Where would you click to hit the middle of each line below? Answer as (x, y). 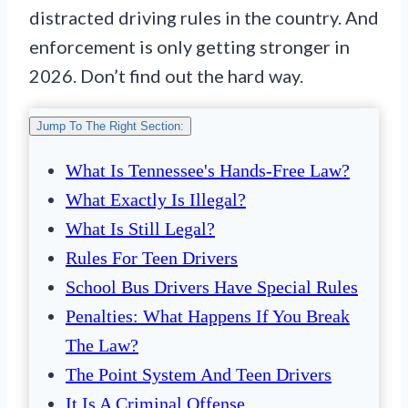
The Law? (102, 346)
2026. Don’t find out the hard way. (166, 76)
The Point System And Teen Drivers (199, 375)
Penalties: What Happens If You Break (208, 316)
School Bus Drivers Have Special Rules (212, 287)
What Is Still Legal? (140, 229)
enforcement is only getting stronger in (189, 47)
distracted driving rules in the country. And (204, 18)
